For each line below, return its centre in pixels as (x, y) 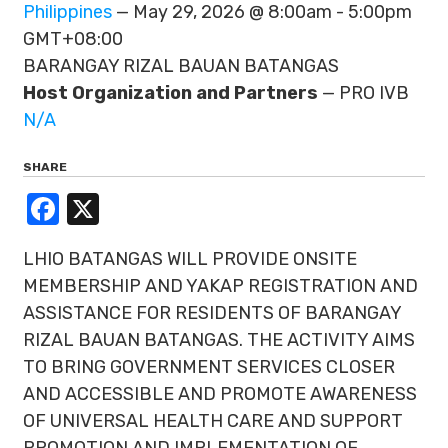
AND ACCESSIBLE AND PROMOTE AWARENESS (220, 394)
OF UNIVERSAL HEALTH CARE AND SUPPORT (213, 421)
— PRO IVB (363, 93)
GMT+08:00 (73, 39)
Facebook (131, 209)
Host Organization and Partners (170, 93)
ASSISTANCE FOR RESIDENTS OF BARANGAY (212, 313)
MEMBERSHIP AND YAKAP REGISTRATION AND (220, 286)
